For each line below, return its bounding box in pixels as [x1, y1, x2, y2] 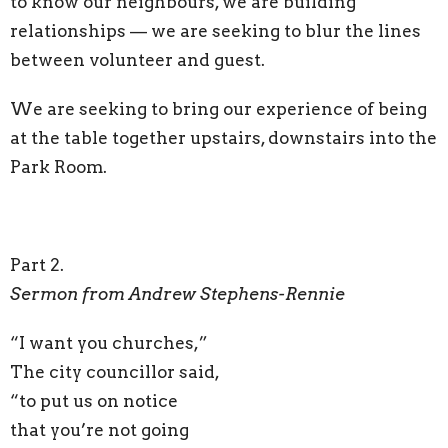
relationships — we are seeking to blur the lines [10, 20, 421, 41]
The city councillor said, [10, 361, 222, 382]
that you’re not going [10, 419, 189, 440]
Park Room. [10, 156, 107, 177]
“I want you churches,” [10, 332, 208, 353]
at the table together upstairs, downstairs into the [10, 127, 437, 148]
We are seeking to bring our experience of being [10, 98, 427, 119]
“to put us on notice [10, 390, 178, 411]
